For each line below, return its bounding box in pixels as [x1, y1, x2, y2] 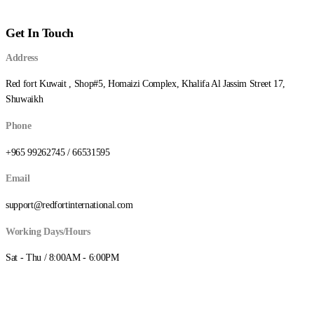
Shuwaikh [6, 94, 43, 105]
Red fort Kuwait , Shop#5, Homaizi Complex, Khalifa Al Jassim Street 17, [6, 78, 286, 90]
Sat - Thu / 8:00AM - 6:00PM [6, 252, 119, 264]
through [128, 15, 163, 27]
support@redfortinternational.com [6, 199, 133, 210]
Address [6, 52, 38, 63]
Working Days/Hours [6, 226, 90, 237]
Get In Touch [6, 26, 74, 41]
